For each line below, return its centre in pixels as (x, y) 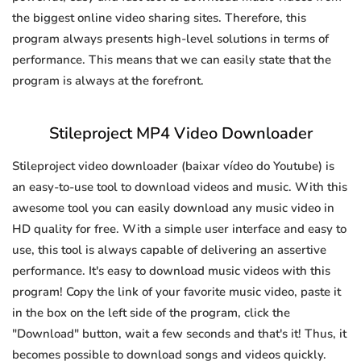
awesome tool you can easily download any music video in (173, 208)
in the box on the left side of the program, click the (151, 313)
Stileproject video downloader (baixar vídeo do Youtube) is (173, 166)
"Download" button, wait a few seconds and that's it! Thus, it (179, 334)
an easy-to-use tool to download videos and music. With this (180, 187)
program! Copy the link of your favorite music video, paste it (176, 292)
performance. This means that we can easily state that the (172, 60)
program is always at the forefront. (108, 81)
